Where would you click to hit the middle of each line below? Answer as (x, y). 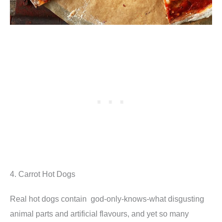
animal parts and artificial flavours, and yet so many (99, 214)
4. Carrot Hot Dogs (43, 174)
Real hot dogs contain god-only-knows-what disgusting (107, 199)
